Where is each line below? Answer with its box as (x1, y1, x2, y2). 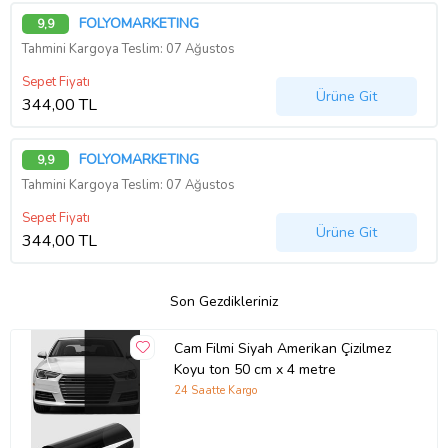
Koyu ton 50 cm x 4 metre (173, 360, 336, 380)
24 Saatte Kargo (173, 382, 257, 398)
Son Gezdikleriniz (170, 291, 278, 311)
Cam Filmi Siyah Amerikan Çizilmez (173, 339, 391, 359)
